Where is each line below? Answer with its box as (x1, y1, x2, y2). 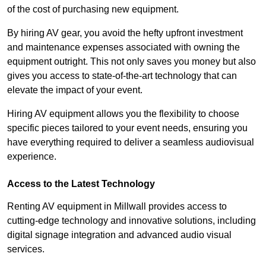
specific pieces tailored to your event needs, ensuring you (7, 122, 248, 133)
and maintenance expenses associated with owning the (7, 42, 240, 52)
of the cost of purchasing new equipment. (7, 4, 179, 14)
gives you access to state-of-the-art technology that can (7, 70, 237, 81)
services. (7, 243, 45, 254)
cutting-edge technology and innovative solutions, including (7, 215, 256, 226)
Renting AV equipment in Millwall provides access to (7, 201, 227, 211)
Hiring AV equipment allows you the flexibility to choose (7, 108, 239, 119)
